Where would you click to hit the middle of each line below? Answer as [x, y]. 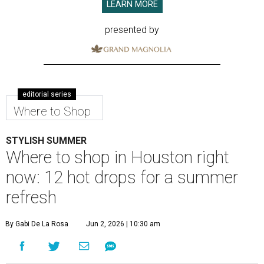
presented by [132, 30]
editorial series [47, 95]
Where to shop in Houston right [118, 158]
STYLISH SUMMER [46, 141]
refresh [31, 198]
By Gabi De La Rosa [37, 224]
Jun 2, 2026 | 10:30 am [123, 224]
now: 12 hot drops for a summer [122, 178]
